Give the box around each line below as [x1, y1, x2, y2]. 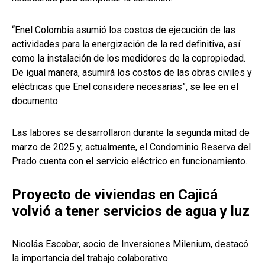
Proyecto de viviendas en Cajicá [12, 186, 218, 203]
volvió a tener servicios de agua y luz [12, 203, 250, 220]
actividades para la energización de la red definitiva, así [12, 38, 240, 50]
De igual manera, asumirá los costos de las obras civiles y [12, 67, 252, 79]
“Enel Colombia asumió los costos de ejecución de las [12, 24, 235, 36]
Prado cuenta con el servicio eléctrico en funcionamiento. [12, 156, 247, 167]
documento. [12, 95, 60, 107]
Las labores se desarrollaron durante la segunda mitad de [12, 127, 250, 139]
